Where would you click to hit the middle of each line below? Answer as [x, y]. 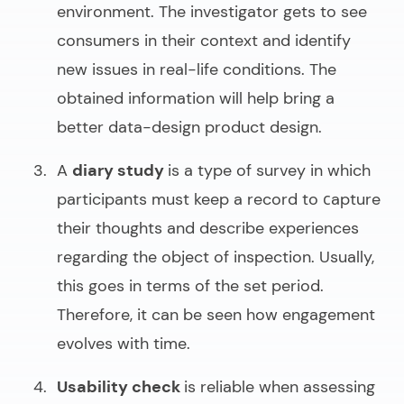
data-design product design [213, 127]
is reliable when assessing [280, 386]
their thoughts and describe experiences [208, 228]
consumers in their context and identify [204, 40]
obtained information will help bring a [196, 98]
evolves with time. [124, 343]
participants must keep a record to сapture [219, 199]
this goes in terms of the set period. [190, 285]
